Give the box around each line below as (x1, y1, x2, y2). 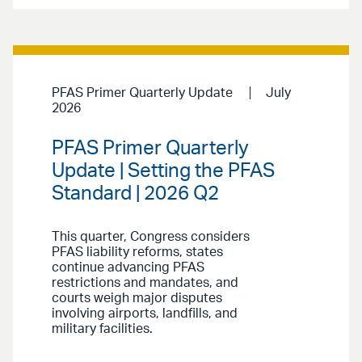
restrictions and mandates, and (52, 276, 238, 289)
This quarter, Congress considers (52, 229, 250, 243)
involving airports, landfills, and (52, 306, 238, 320)
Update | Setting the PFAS (52, 161, 275, 181)
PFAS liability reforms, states (52, 245, 223, 259)
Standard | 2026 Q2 (52, 183, 219, 204)
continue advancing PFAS (52, 260, 204, 274)
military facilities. (52, 322, 153, 335)
